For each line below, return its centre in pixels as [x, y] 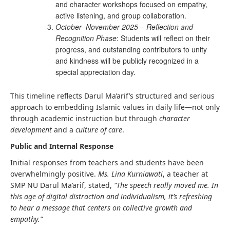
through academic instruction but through [85, 118]
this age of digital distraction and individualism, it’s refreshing [111, 196]
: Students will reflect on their [163, 38]
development [31, 130]
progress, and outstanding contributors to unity [131, 49]
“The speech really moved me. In [166, 185]
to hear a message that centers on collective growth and [101, 208]
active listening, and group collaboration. [121, 15]
